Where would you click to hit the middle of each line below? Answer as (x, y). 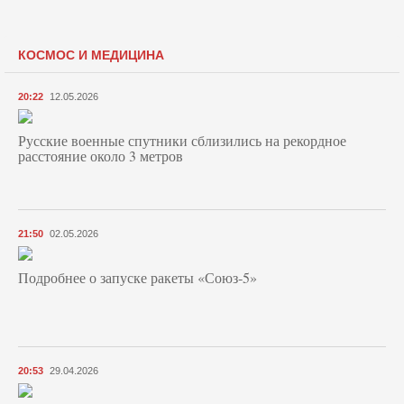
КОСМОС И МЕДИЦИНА (91, 55)
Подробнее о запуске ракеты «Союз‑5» (138, 278)
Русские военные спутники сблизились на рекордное (182, 141)
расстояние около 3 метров (101, 156)
